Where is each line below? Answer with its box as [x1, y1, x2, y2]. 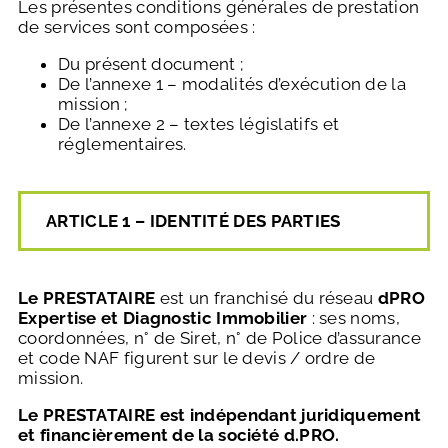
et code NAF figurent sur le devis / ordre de [18, 348, 376, 369]
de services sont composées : [18, 17, 256, 38]
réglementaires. [58, 134, 187, 155]
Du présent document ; [58, 54, 244, 75]
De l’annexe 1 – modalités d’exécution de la [58, 74, 406, 95]
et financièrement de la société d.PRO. [18, 425, 340, 446]
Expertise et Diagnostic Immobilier [18, 308, 312, 329]
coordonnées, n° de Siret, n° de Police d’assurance [18, 328, 421, 349]
